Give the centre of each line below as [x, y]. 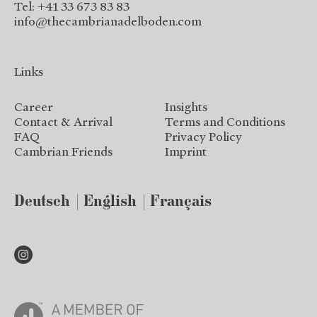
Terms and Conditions [225, 121]
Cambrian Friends [63, 151]
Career [34, 106]
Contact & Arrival [63, 121]
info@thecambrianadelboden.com [108, 21]
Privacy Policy [203, 136]
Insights [186, 106]
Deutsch [42, 202]
